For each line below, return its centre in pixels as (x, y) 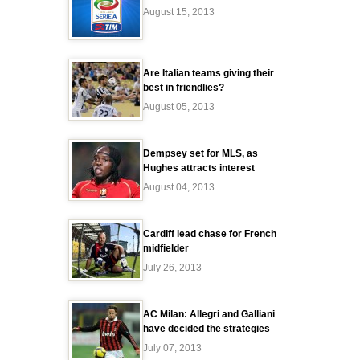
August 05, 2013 (179, 107)
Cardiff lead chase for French (210, 234)
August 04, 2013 (179, 187)
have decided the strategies (207, 329)
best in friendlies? (184, 88)
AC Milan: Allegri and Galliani (209, 314)
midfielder (166, 248)
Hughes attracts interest (199, 168)
